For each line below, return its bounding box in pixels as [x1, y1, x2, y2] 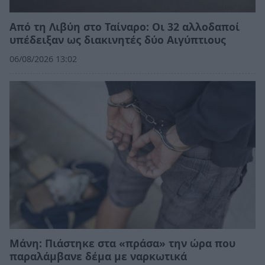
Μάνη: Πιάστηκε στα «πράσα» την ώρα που [9, 235, 235, 250]
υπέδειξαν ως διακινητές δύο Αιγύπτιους [9, 32, 226, 47]
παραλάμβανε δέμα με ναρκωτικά [9, 248, 187, 263]
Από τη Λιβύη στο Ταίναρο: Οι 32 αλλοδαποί [9, 19, 240, 34]
